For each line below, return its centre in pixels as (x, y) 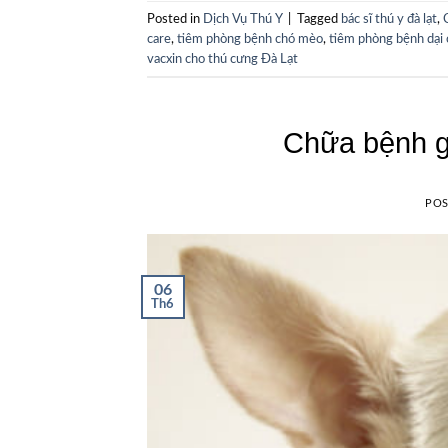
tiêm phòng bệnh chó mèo (250, 38)
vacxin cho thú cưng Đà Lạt (222, 58)
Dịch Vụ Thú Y (242, 18)
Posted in (175, 18)
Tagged (319, 18)
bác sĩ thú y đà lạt (389, 18)
